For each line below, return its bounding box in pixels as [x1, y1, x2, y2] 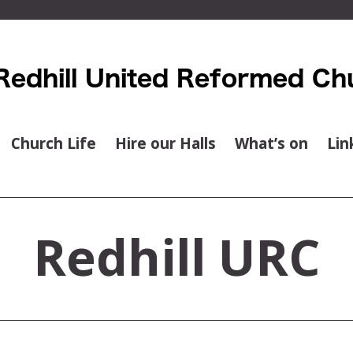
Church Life [11, 133, 96, 153]
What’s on [235, 133, 308, 153]
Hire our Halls [115, 133, 216, 153]
